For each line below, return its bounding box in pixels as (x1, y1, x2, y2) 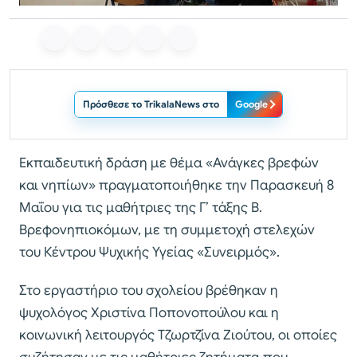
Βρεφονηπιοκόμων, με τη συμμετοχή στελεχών (19, 222, 315, 239)
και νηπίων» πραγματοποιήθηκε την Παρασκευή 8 (19, 177, 334, 194)
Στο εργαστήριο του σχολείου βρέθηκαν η (19, 282, 278, 300)
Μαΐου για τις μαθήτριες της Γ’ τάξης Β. (19, 199, 262, 217)
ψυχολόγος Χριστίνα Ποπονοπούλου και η (19, 304, 279, 322)
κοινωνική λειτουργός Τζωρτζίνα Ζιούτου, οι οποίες (19, 327, 337, 344)
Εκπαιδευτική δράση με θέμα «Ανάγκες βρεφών (19, 155, 319, 172)
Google (235, 98, 268, 111)
